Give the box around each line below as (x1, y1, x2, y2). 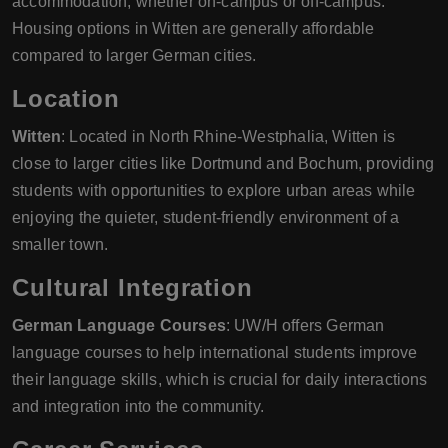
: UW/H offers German (225, 317, 385, 334)
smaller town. (12, 236, 109, 253)
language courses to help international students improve (12, 344, 418, 361)
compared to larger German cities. (12, 47, 257, 64)
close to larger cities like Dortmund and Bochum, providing (12, 155, 434, 172)
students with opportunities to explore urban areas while (12, 182, 416, 199)
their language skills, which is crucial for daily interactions (12, 371, 428, 388)
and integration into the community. (12, 398, 264, 415)
